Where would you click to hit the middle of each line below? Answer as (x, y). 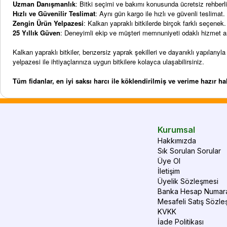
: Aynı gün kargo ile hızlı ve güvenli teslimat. (160, 13)
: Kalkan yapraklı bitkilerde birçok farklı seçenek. (155, 23)
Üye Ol (169, 161)
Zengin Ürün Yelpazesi (48, 23)
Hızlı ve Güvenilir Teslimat (54, 13)
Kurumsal (177, 130)
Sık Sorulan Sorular (190, 151)
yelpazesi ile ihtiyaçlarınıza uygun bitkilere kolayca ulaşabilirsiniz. (108, 62)
